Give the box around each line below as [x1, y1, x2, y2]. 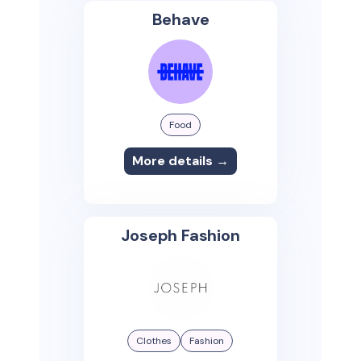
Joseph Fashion [121, 224, 240, 246]
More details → [131, 151, 229, 169]
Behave [151, 8, 210, 30]
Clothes [136, 334, 172, 347]
